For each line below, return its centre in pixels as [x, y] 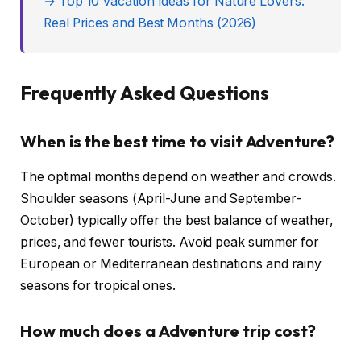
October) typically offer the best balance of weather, [177, 221]
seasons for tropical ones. [98, 286]
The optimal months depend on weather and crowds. [178, 177]
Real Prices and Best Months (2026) [150, 23]
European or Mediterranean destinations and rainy [171, 264]
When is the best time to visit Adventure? [177, 142]
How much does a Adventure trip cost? [168, 331]
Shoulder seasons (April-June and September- [161, 199]
